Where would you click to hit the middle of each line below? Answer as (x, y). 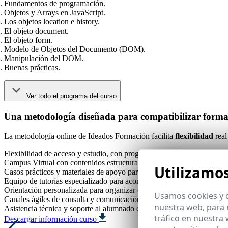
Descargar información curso (50, 219)
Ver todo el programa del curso (72, 96)
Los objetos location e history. (52, 22)
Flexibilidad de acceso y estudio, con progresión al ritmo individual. (112, 153)
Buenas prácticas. (32, 68)
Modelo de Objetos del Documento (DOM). (75, 49)
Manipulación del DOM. (44, 59)
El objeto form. (28, 40)
